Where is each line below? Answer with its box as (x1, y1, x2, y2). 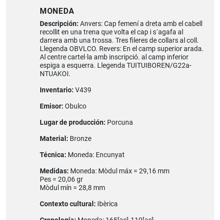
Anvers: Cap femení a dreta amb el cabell (80, 20, 202, 28)
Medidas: (39, 167, 70, 176)
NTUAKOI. (39, 70, 71, 79)
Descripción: (39, 20, 80, 28)
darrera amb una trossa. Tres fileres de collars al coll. (39, 36, 199, 45)
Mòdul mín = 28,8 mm (39, 184, 105, 192)
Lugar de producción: (39, 118, 107, 127)
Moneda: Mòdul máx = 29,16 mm (70, 167, 169, 176)
